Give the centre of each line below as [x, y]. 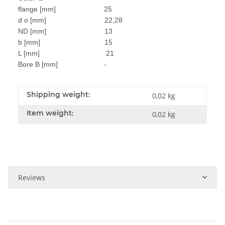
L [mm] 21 [66, 53]
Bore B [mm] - [62, 64]
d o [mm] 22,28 [70, 20]
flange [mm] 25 [65, 9]
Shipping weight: [58, 94]
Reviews [32, 177]
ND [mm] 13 [65, 31]
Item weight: [50, 113]
